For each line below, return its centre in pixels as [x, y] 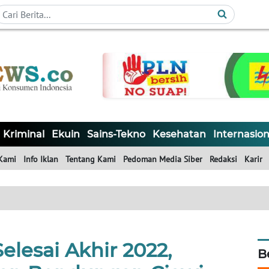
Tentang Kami [91, 159]
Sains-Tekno [116, 134]
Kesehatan [179, 134]
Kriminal [24, 134]
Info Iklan [41, 159]
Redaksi [223, 159]
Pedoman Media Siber [163, 159]
